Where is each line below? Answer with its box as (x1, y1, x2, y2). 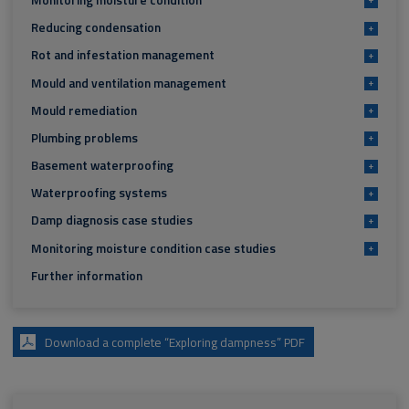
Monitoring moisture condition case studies (30, 238, 276, 257)
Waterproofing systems (30, 184, 167, 203)
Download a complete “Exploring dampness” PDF (45, 332, 306, 351)
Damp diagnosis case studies (30, 211, 193, 230)
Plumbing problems (30, 128, 138, 147)
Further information (30, 266, 142, 285)
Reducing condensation (30, 18, 161, 37)
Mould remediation (30, 100, 137, 120)
